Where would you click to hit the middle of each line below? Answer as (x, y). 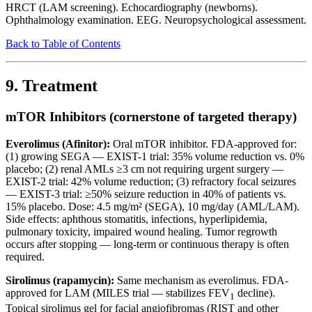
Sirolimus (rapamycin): (60, 280)
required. (25, 256)
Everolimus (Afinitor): (58, 143)
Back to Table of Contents (63, 44)
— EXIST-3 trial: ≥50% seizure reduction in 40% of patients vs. (146, 194)
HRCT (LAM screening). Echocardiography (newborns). (132, 8)
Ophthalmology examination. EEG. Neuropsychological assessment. (156, 20)
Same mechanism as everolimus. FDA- (201, 280)
